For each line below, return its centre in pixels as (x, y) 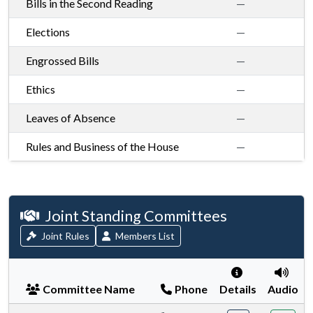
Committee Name (89, 289)
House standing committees (75, 169)
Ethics (41, 89)
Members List (144, 236)
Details (238, 289)
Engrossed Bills (63, 60)
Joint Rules (64, 236)
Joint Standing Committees (136, 216)
